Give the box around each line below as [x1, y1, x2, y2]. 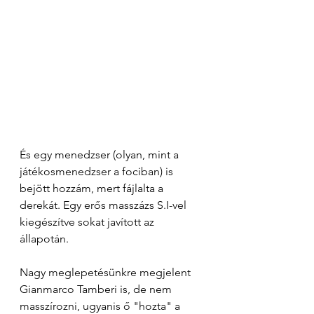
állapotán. [20, 232, 69, 246]
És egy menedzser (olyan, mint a [20, 148, 182, 162]
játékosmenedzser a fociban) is [20, 165, 176, 179]
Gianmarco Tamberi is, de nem [20, 282, 175, 296]
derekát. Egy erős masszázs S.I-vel [20, 198, 189, 212]
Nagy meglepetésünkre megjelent [20, 266, 193, 280]
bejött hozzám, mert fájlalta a [20, 182, 166, 196]
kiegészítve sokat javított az [20, 215, 157, 229]
